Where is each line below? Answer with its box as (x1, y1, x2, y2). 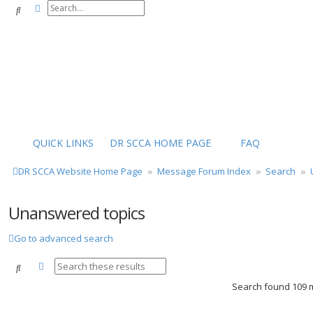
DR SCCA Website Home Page (18, 165, 143, 177)
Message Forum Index (157, 165, 251, 177)
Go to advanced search (14, 232, 113, 245)
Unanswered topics (8, 201, 145, 224)
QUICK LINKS (33, 136, 94, 150)
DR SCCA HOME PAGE (110, 136, 211, 150)
